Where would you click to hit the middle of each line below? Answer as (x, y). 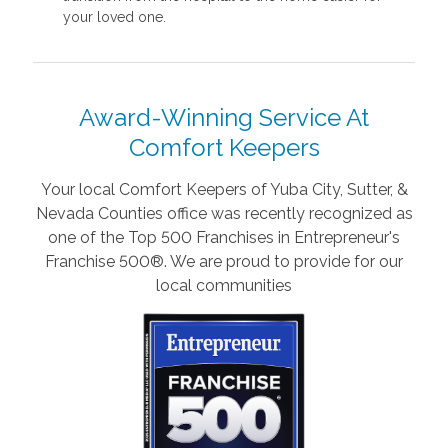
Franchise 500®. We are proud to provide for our (224, 261)
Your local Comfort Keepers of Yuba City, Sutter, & (224, 189)
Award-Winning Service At (224, 117)
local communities (224, 285)
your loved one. (114, 16)
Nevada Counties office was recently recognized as (224, 213)
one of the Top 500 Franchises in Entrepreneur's (224, 237)
